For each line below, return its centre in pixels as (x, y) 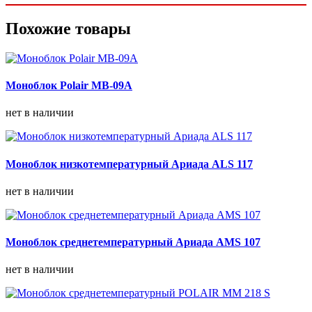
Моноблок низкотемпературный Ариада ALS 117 (129, 164)
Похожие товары (68, 28)
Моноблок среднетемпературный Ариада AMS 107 (133, 242)
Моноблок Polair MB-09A (69, 86)
